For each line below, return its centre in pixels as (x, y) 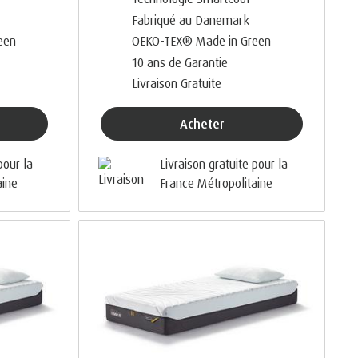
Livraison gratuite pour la (223, 164)
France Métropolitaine (216, 183)
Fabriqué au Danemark (190, 20)
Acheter (205, 123)
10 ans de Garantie (179, 62)
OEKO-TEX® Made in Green (201, 40)
